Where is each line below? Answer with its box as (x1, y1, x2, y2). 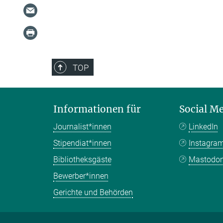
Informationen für (53, 103, 141, 115)
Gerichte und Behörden (53, 188, 133, 197)
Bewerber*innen (53, 171, 109, 181)
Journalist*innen (53, 122, 111, 131)
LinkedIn (189, 122, 219, 131)
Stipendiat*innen (53, 138, 111, 148)
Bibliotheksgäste (53, 155, 111, 164)
